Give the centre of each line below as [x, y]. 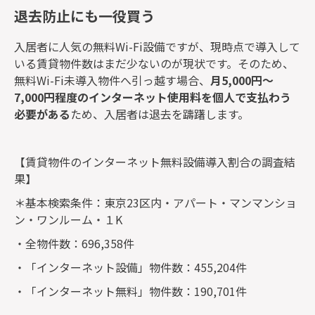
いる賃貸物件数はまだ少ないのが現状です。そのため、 [154, 64]
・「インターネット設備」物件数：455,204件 [130, 268]
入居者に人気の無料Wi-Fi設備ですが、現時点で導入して [157, 47]
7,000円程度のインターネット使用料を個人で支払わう [153, 97]
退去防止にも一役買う [84, 15]
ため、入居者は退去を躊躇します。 [160, 114]
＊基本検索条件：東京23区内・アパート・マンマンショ [155, 203]
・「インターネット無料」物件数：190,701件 [130, 291]
